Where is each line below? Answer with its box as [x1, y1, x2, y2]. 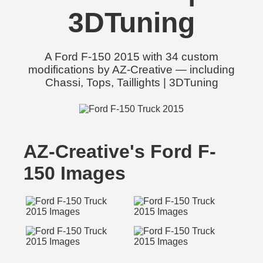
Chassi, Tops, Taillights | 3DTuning [45, 76, 218, 89]
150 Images [23, 163, 126, 184]
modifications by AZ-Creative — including [28, 63, 235, 76]
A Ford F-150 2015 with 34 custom [45, 50, 218, 63]
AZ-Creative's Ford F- [23, 141, 216, 162]
